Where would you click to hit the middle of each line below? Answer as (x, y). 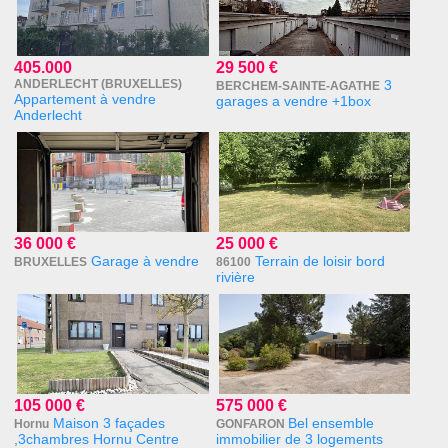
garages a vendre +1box (293, 101)
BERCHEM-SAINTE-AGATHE (297, 86)
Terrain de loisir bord (319, 261)
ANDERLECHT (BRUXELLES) (98, 84)
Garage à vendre (145, 261)
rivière (235, 277)
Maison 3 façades (109, 423)
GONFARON (251, 424)
